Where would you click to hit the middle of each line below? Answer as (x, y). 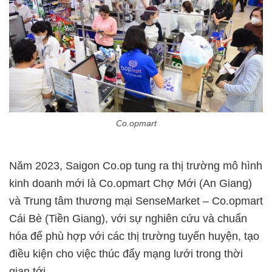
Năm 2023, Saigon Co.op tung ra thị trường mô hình (136, 166)
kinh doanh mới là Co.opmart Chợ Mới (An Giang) (131, 184)
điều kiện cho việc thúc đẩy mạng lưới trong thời (126, 254)
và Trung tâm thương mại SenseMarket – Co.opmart (136, 201)
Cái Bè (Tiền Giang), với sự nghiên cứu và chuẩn (128, 219)
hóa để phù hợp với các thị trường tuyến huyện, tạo (134, 236)
